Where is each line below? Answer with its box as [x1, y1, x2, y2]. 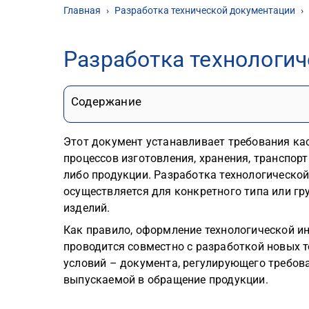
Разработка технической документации [114, 5, 295, 16]
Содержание [71, 94, 141, 109]
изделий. [63, 201, 110, 215]
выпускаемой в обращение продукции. [63, 273, 268, 287]
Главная [63, 5, 101, 16]
